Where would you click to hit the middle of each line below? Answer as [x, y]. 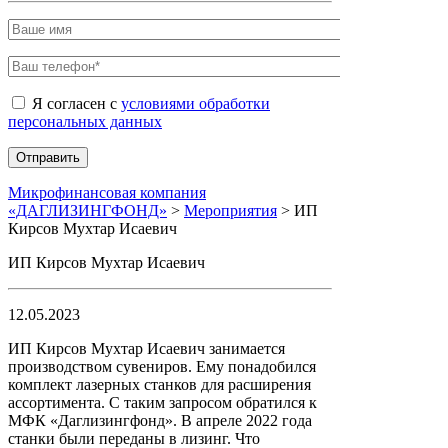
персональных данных [85, 121]
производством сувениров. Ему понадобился [162, 366]
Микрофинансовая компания [107, 192]
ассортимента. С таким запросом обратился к [162, 402]
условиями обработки [195, 103]
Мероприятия [230, 210]
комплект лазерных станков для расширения [159, 384]
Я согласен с [74, 103]
